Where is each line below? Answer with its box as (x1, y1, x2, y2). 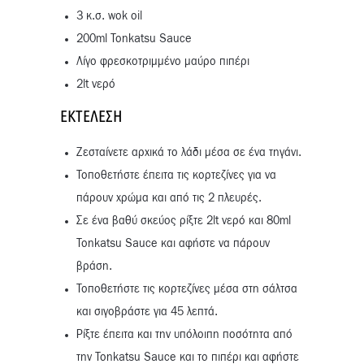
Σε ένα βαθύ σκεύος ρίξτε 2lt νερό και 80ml (76, 215, 291, 227)
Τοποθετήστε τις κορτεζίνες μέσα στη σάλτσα (76, 284, 297, 296)
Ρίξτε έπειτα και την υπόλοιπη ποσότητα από (76, 329, 292, 341)
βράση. (76, 261, 112, 273)
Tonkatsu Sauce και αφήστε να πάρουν (76, 238, 270, 250)
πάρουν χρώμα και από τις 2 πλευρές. (76, 193, 262, 205)
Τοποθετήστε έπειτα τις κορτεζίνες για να (76, 170, 276, 182)
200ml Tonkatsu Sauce (76, 33, 192, 45)
